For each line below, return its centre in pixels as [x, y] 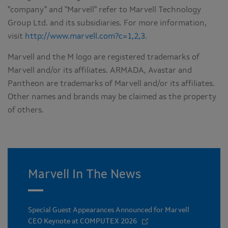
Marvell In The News [84, 175]
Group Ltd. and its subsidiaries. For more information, [107, 23]
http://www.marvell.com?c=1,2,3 [85, 36]
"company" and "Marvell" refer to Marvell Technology [104, 10]
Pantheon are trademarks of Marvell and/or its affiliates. [111, 84]
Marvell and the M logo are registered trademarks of [104, 57]
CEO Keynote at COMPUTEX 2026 [82, 221]
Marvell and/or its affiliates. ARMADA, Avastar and [100, 70]
